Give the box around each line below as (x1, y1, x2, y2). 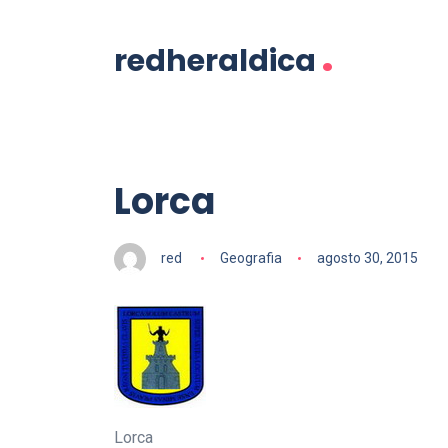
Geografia (219, 249, 282, 266)
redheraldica (114, 40, 316, 82)
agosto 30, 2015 (316, 249, 418, 266)
